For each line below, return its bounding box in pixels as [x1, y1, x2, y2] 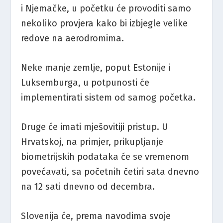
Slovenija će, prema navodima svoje [21, 211, 171, 222]
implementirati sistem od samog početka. [21, 92, 196, 103]
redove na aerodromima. [21, 32, 124, 44]
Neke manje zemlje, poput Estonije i [21, 62, 171, 73]
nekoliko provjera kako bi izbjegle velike [21, 17, 188, 29]
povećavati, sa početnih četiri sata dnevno [21, 166, 200, 178]
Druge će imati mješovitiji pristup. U [21, 121, 168, 133]
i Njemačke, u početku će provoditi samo [21, 2, 192, 14]
